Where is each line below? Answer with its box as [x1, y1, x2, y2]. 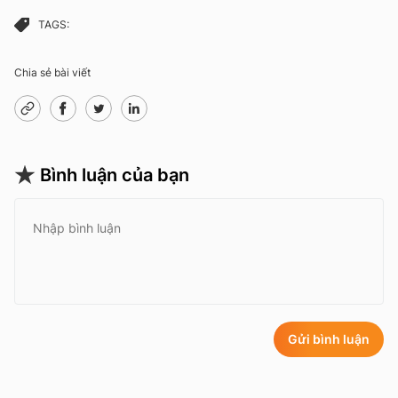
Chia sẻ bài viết [14, 65, 91, 79]
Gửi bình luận [288, 330, 370, 346]
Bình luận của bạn [40, 163, 189, 186]
